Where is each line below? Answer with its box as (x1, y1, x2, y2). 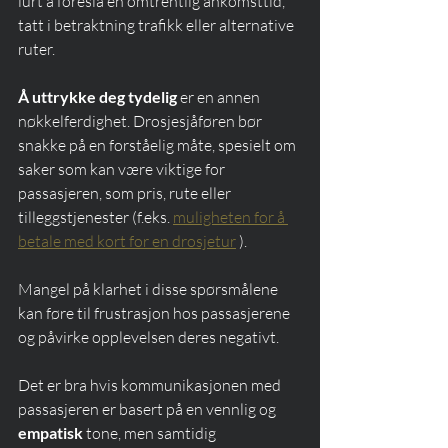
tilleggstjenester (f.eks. (18, 207, 173, 228)
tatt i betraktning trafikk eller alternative (18, 15, 297, 36)
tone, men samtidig (83, 423, 219, 444)
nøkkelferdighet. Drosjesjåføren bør (18, 111, 265, 132)
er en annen (177, 87, 263, 108)
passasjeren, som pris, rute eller (18, 183, 234, 204)
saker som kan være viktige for (18, 159, 228, 180)
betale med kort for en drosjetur (18, 231, 236, 252)
